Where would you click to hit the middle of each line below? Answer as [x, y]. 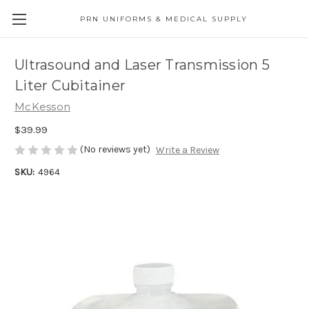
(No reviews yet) [115, 149]
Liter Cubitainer [70, 86]
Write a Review [187, 150]
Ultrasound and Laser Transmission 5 [142, 65]
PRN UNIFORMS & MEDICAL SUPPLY [163, 19]
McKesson [42, 107]
